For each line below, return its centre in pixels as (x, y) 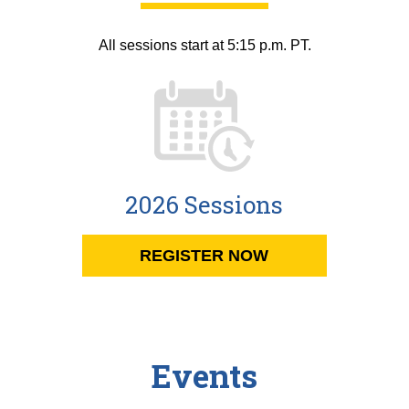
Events (204, 375)
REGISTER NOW (204, 256)
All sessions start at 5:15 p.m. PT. (204, 45)
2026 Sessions (204, 204)
